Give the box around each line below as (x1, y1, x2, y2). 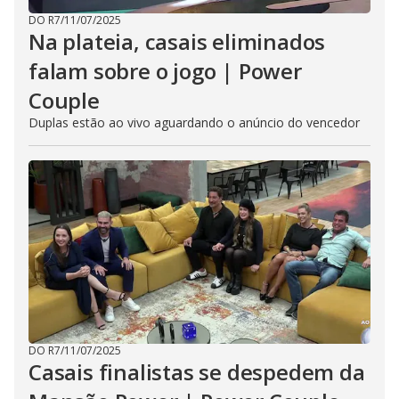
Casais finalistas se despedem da (28, 357, 365, 387)
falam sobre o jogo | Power (28, 56, 302, 85)
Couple (28, 85, 100, 115)
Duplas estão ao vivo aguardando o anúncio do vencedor (28, 114, 360, 131)
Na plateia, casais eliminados (28, 27, 326, 56)
